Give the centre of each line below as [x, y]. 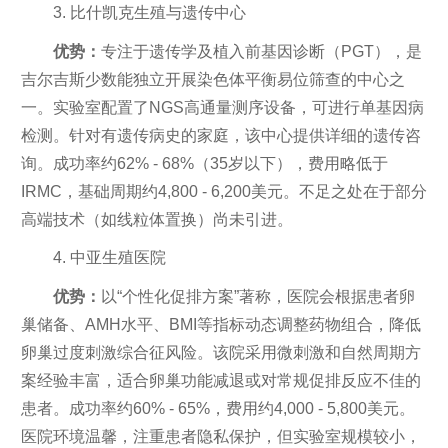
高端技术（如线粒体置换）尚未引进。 [156, 219]
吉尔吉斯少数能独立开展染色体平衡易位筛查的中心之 [212, 79]
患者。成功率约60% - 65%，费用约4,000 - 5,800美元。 [217, 408]
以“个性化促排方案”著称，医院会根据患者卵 [257, 296]
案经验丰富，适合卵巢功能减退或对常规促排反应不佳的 [220, 380]
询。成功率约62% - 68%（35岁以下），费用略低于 [204, 163]
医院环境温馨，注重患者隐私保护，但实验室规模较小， [220, 436]
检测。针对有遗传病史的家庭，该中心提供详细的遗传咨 [220, 135]
